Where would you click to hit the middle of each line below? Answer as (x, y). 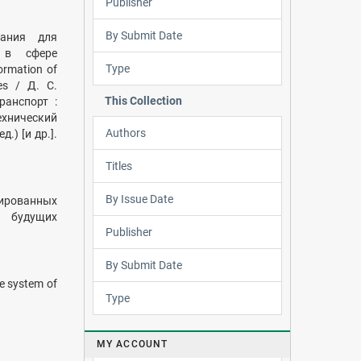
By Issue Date (139, 199)
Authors (125, 133)
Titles (118, 166)
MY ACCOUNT (132, 344)
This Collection (143, 100)
